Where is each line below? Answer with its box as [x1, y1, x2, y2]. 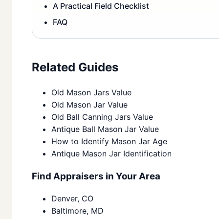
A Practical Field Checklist [53, 1, 149, 11]
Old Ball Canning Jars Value [51, 112, 153, 122]
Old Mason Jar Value [51, 100, 128, 110]
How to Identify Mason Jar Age [51, 136, 167, 147]
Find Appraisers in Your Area [32, 171, 160, 182]
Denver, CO [51, 193, 93, 203]
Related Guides [32, 60, 118, 75]
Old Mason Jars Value [51, 88, 131, 98]
